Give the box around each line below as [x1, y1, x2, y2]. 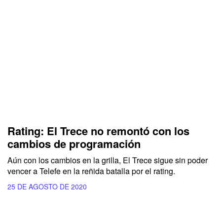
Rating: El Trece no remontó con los [7, 122, 189, 139]
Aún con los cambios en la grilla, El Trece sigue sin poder [7, 154, 208, 166]
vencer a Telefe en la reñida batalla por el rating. [7, 165, 177, 177]
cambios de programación [7, 135, 141, 151]
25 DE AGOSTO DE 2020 [7, 181, 87, 191]
